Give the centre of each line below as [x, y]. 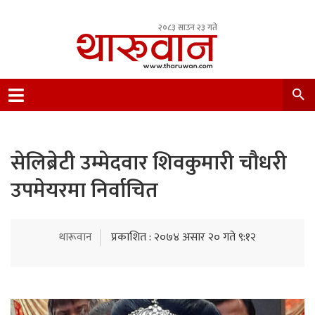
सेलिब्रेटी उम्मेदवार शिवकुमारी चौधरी [149, 163]
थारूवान [76, 237]
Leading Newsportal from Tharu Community [182, 90]
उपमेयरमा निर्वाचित [84, 191]
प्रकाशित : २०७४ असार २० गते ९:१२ [184, 237]
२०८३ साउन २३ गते [188, 27]
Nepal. [91, 107]
